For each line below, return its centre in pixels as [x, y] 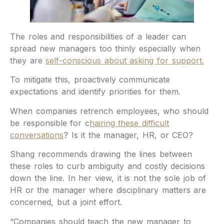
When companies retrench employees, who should [109, 111]
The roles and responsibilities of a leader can [98, 37]
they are [28, 61]
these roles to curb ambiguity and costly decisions [108, 166]
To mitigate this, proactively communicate [90, 80]
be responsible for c [50, 123]
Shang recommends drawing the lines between [101, 154]
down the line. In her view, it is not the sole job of [108, 178]
